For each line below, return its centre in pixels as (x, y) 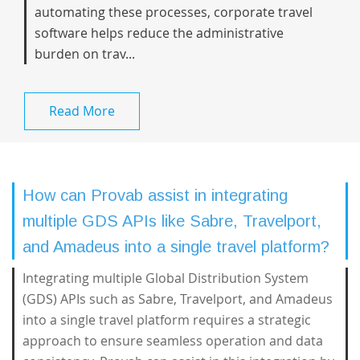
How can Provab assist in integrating (155, 195)
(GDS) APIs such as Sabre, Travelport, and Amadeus (178, 299)
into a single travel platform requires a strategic (167, 320)
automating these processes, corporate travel (174, 12)
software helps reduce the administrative (159, 33)
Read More (82, 111)
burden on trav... (85, 54)
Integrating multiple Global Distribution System (166, 278)
